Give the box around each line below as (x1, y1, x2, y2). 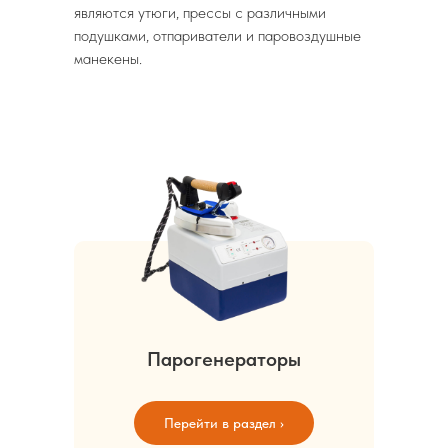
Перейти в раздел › (164, 414, 284, 431)
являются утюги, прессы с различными (74, 3, 326, 22)
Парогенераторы (147, 347, 301, 371)
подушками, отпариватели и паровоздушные (74, 26, 361, 45)
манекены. (74, 49, 142, 68)
